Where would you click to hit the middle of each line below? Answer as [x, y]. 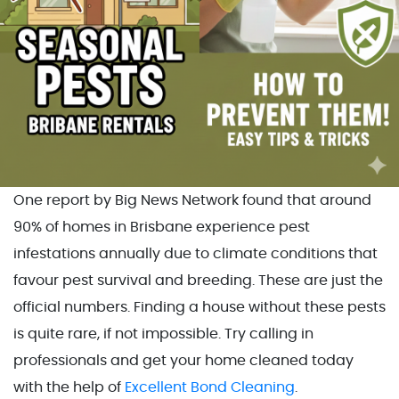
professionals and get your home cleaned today [183, 360]
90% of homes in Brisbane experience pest [162, 227]
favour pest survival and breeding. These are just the [198, 280]
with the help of [69, 387]
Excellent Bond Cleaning [210, 387]
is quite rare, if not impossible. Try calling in [163, 334]
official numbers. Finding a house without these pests [199, 307]
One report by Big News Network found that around [192, 200]
